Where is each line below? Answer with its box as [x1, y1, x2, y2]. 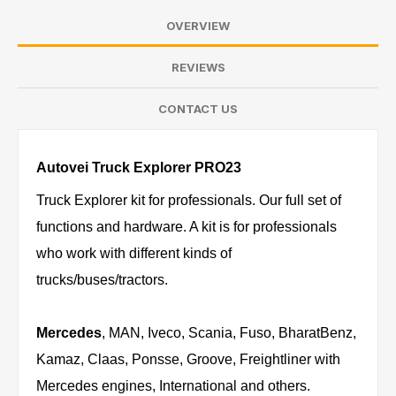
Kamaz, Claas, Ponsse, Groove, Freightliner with [36, 352, 340, 368]
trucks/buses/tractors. [36, 272, 168, 288]
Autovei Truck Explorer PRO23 [36, 160, 241, 176]
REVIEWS [171, 60, 225, 75]
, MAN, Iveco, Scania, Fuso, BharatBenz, [102, 325, 356, 341]
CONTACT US [158, 102, 238, 117]
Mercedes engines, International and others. [36, 378, 310, 394]
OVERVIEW [166, 19, 230, 34]
